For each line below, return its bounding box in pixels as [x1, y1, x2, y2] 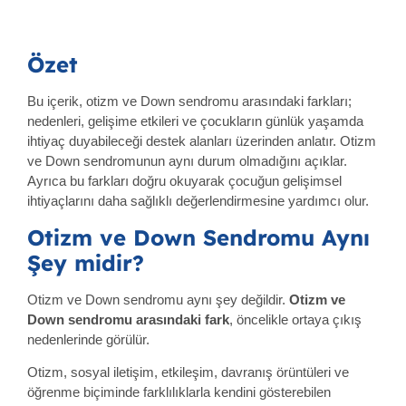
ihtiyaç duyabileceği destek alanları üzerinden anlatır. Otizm [27, 133, 376, 150]
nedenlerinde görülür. [27, 331, 150, 347]
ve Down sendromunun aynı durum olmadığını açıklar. [27, 153, 347, 169]
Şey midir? [27, 248, 144, 276]
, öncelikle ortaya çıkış [229, 311, 362, 327]
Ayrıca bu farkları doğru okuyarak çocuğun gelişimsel [27, 173, 342, 189]
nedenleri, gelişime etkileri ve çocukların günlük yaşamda [27, 113, 363, 130]
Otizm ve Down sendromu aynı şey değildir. [27, 291, 289, 307]
